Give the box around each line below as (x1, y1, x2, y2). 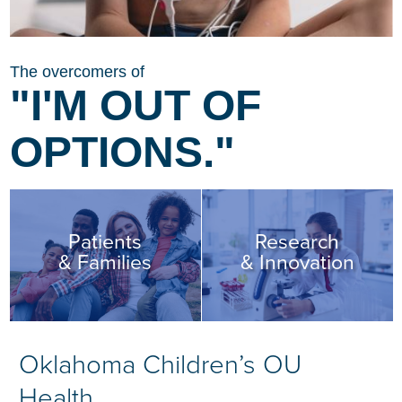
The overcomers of (9, 63, 144, 82)
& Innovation (240, 250, 354, 276)
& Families (58, 250, 153, 276)
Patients (68, 230, 143, 256)
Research (255, 230, 340, 256)
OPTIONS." (9, 128, 235, 177)
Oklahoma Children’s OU (19, 348, 302, 380)
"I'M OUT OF (9, 82, 261, 130)
